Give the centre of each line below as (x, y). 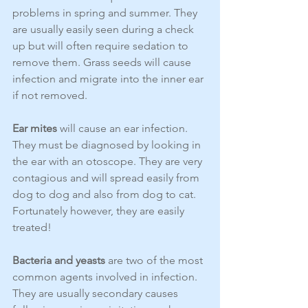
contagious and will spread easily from (107, 178)
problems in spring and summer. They (106, 13)
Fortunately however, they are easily (100, 211)
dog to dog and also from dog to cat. (106, 195)
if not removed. (50, 96)
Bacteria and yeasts (59, 261)
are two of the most (155, 261)
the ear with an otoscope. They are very (109, 162)
